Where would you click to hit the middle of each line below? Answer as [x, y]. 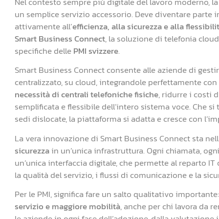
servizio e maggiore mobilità [67, 207]
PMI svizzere [96, 51]
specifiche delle [44, 51]
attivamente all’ [44, 26]
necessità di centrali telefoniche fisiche [87, 95]
